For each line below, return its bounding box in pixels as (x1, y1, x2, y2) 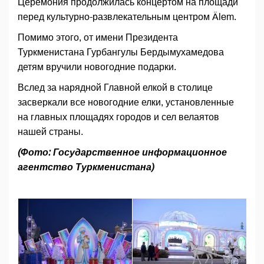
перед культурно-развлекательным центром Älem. (18, 12, 236, 22)
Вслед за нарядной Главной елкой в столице (18, 82, 213, 93)
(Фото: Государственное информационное (18, 147, 227, 158)
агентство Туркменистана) (18, 162, 154, 173)
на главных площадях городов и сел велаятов (18, 112, 219, 123)
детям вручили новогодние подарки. (18, 62, 176, 72)
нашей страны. (18, 127, 83, 137)
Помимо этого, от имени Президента (18, 32, 178, 43)
